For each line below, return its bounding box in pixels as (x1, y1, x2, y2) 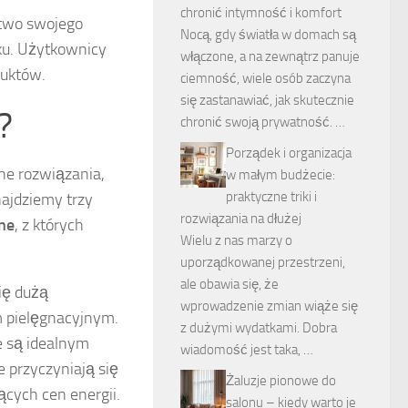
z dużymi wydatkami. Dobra (180, 320, 337, 336)
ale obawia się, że (180, 276, 279, 292)
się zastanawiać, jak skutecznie (180, 92, 354, 108)
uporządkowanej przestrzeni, (180, 254, 345, 270)
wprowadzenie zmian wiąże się (180, 298, 358, 314)
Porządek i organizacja (226, 145, 352, 161)
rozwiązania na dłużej (180, 210, 301, 227)
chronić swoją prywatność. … (180, 114, 345, 130)
